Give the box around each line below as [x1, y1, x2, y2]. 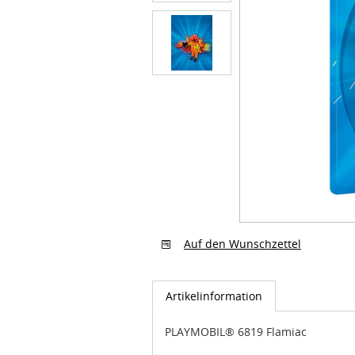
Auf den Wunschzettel [184, 221, 301, 237]
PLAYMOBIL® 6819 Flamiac [165, 309, 307, 325]
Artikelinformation [166, 273, 262, 289]
